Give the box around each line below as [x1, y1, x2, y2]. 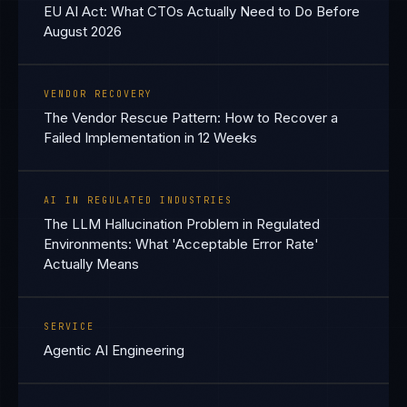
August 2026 [44, 23, 122, 40]
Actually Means [44, 255, 139, 273]
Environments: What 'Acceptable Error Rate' [44, 235, 319, 253]
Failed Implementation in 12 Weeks [44, 129, 257, 146]
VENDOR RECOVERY [44, 88, 153, 100]
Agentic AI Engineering [44, 342, 184, 359]
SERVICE [44, 321, 94, 333]
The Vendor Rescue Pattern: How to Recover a [44, 109, 338, 126]
